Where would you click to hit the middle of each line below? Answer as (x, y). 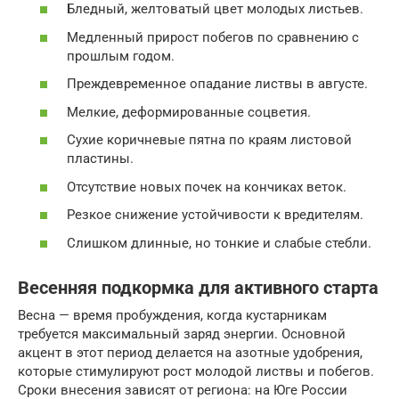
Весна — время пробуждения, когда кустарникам (172, 315)
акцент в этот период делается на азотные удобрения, (190, 352)
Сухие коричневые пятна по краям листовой (209, 140)
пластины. (100, 159)
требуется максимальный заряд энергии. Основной (182, 334)
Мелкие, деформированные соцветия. (189, 112)
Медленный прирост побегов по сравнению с (213, 37)
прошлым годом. (121, 56)
